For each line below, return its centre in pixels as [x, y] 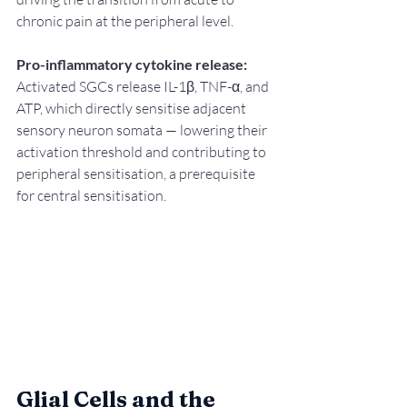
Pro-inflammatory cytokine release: [132, 64]
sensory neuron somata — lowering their [143, 130]
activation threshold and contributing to [143, 152]
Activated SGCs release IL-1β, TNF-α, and [144, 86]
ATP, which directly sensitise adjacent [133, 108]
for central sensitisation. [91, 195]
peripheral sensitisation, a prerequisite [137, 174]
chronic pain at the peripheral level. [125, 21]
